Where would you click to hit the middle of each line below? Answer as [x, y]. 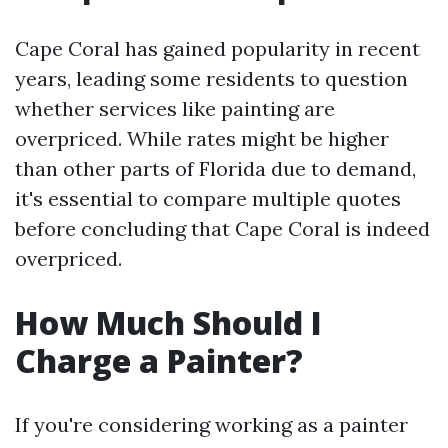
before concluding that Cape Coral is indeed [222, 228]
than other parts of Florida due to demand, [215, 168]
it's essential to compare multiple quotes [208, 198]
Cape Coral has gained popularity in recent [217, 48]
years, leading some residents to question [211, 78]
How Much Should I [168, 322]
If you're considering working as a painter [211, 424]
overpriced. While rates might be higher [202, 138]
